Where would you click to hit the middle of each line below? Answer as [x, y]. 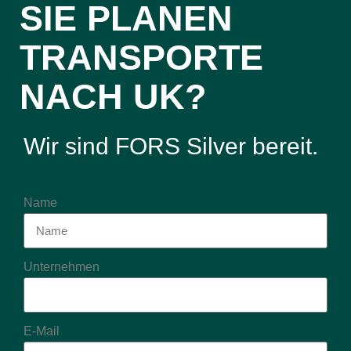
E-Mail [42, 331]
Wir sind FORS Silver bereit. [171, 146]
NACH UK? [113, 96]
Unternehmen [62, 266]
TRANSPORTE [141, 57]
